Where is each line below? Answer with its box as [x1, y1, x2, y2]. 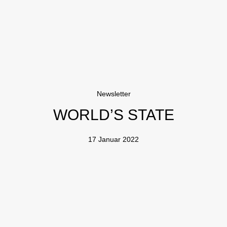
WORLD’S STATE [53, 106, 174, 123]
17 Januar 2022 [88, 135, 139, 143]
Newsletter [96, 90, 131, 98]
